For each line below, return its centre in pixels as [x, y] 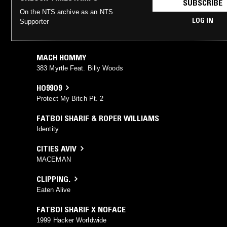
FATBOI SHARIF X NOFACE [81, 209]
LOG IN [202, 20]
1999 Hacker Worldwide [72, 220]
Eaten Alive [54, 190]
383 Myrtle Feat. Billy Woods [80, 68]
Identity [48, 129]
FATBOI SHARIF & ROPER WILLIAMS [98, 118]
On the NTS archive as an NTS [66, 12]
